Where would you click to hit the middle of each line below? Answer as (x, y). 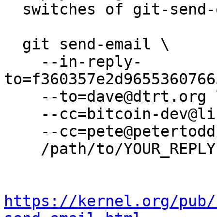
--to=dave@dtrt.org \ (22, 96)
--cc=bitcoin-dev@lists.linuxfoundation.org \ (22, 114)
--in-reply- (22, 62)
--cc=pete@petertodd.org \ (22, 131)
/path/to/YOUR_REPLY (22, 149)
